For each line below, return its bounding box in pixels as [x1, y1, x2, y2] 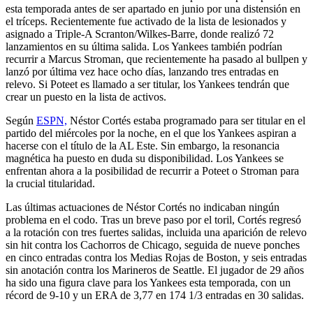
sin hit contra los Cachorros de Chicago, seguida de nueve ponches [6, 238, 300, 251]
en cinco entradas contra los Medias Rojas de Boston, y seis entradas [6, 251, 307, 263]
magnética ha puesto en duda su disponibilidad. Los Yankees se [6, 152, 284, 164]
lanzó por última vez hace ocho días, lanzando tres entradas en [6, 65, 279, 78]
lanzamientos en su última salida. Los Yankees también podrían [6, 40, 282, 52]
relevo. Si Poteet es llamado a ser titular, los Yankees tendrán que [6, 78, 289, 90]
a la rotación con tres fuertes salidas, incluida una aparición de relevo [6, 226, 307, 238]
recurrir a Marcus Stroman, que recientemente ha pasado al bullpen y [6, 52, 307, 65]
